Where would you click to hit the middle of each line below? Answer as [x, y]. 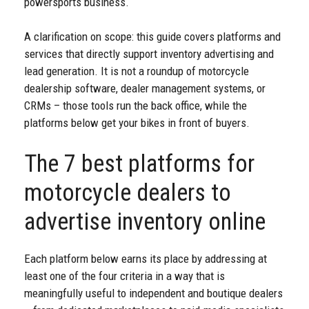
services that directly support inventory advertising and [149, 54]
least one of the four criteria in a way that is [124, 276]
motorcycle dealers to [128, 192]
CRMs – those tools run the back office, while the [136, 106]
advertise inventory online [145, 221]
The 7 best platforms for [139, 163]
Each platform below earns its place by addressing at [146, 258]
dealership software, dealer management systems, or [145, 89]
